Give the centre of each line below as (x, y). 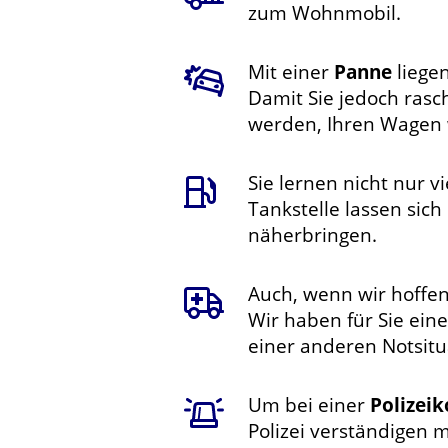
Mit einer (291, 71)
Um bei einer (309, 404)
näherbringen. (312, 234)
